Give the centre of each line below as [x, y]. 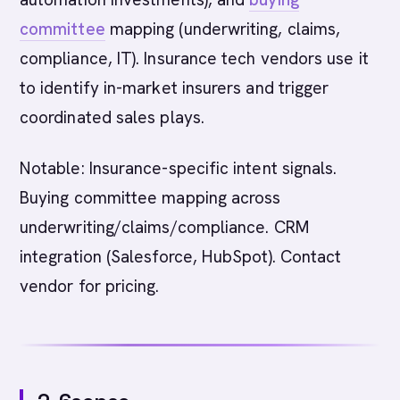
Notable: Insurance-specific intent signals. [179, 168]
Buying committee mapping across [150, 198]
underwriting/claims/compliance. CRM [165, 227]
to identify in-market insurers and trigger [175, 88]
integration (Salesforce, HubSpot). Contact [181, 257]
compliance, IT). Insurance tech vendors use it [194, 58]
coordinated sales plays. [112, 117]
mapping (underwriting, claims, [223, 29]
